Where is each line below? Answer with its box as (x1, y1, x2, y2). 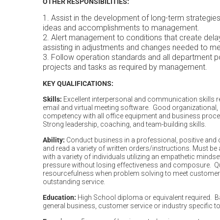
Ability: (43, 136, 65, 144)
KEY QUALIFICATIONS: (43, 80, 115, 87)
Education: (43, 193, 76, 201)
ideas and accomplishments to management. (43, 23, 199, 32)
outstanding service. (43, 178, 105, 186)
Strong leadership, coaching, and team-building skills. (43, 120, 206, 128)
